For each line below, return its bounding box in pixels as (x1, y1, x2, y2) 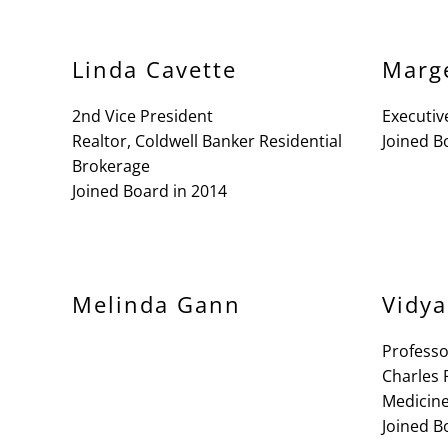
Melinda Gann (72, 289, 241, 319)
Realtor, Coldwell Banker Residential (72, 130, 342, 152)
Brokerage (72, 155, 150, 177)
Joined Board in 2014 (72, 180, 227, 202)
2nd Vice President (72, 105, 213, 127)
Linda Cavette (72, 54, 237, 84)
